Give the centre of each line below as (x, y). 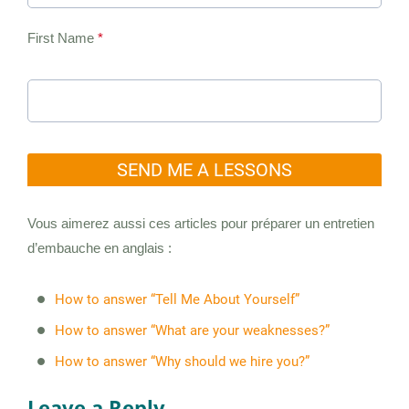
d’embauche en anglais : (100, 248)
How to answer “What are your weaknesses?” (192, 331)
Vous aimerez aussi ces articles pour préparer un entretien (201, 224)
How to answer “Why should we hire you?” (182, 362)
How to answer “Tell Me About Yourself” (177, 300)
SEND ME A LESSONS (204, 170)
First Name (61, 38)
